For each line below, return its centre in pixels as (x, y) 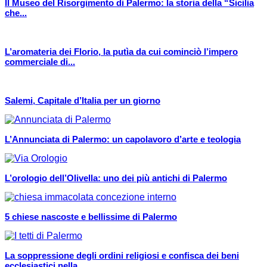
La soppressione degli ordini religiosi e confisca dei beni (122, 256)
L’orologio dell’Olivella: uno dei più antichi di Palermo (116, 178)
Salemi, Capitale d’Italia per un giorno (83, 101)
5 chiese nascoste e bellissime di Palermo (91, 217)
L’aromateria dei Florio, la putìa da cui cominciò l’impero (121, 52)
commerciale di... (40, 62)
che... (16, 13)
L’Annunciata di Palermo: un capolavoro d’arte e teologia (123, 139)
